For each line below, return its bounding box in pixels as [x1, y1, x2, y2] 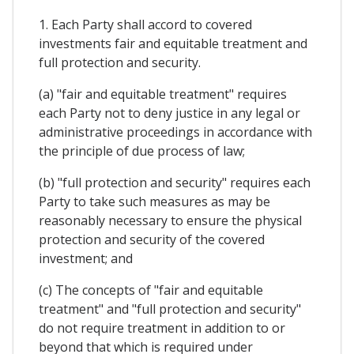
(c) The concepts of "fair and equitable [39, 281, 263, 299]
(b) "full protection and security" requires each [39, 174, 311, 192]
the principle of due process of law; [39, 142, 245, 160]
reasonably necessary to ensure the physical [39, 212, 302, 230]
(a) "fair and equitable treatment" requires [39, 85, 287, 104]
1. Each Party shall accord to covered [39, 16, 252, 34]
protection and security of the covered [39, 231, 265, 249]
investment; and [39, 250, 133, 268]
